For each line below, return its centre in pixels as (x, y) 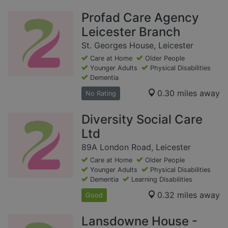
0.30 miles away (189, 93)
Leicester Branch (131, 32)
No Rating (101, 93)
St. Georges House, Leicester (137, 45)
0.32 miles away (189, 195)
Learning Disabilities (162, 179)
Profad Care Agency (140, 17)
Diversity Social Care (142, 119)
